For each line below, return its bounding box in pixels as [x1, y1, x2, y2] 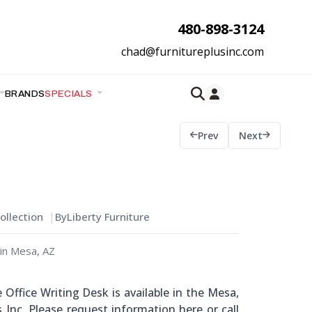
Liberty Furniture [67, 209, 150, 224]
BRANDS [5, 88, 45, 99]
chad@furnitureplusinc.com [121, 43, 264, 59]
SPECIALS [45, 88, 95, 99]
